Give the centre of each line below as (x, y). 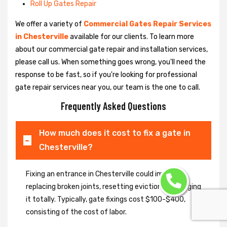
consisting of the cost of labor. (76, 212)
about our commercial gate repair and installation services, (111, 49)
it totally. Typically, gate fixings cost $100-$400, (106, 199)
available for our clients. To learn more (131, 36)
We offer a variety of (49, 24)
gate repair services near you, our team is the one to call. (108, 87)
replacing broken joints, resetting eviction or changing (113, 186)
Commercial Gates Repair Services (147, 24)
